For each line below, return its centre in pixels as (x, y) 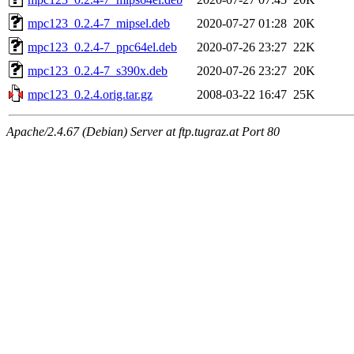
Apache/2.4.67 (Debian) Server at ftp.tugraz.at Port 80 (143, 131)
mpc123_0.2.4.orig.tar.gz (90, 94)
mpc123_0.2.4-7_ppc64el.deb (102, 47)
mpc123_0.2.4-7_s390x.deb (98, 70)
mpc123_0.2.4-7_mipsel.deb (99, 23)
